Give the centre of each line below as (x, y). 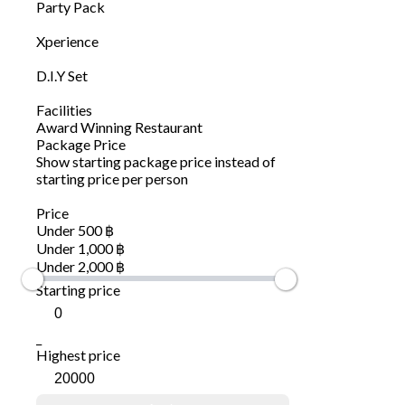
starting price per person (112, 179)
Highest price (78, 355)
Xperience (67, 42)
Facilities (64, 110)
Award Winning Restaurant (119, 127)
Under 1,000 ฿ (80, 249)
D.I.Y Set (62, 76)
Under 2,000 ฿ (80, 267)
